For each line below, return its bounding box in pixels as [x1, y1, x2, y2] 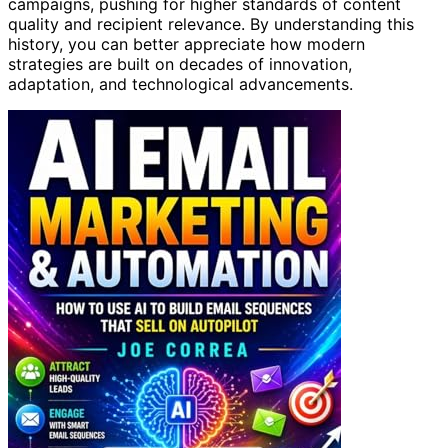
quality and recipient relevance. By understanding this [8, 14, 414, 35]
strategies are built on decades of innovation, [8, 54, 352, 75]
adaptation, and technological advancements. [8, 74, 353, 95]
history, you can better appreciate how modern [8, 34, 365, 55]
